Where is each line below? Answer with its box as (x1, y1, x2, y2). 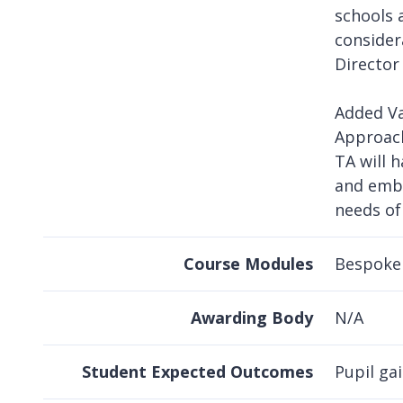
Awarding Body (191, 307, 313, 329)
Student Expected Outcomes (82, 361, 313, 383)
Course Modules (184, 253, 313, 275)
